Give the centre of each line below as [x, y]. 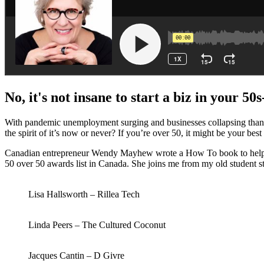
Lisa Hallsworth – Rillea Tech [84, 194]
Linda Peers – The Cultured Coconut [97, 225]
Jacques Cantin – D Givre [76, 255]
